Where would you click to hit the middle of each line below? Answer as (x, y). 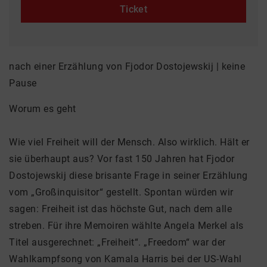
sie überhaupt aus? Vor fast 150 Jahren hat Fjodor (122, 159)
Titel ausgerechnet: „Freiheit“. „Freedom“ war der (117, 242)
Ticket (133, 9)
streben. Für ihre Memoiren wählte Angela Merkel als (126, 226)
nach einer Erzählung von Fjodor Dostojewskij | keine (127, 66)
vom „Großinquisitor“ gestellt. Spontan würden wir (121, 192)
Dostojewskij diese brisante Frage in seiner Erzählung (128, 176)
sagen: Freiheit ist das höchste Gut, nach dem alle (120, 209)
